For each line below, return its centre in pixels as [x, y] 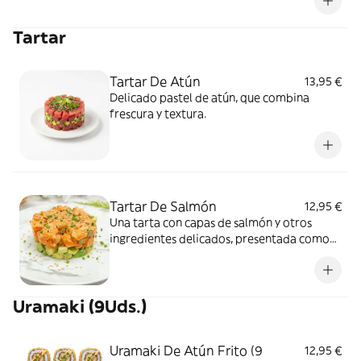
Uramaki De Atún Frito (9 [186, 351]
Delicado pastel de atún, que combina [210, 98]
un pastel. [135, 255]
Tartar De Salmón [163, 206]
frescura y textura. [158, 114]
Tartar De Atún [155, 81]
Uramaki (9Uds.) [80, 307]
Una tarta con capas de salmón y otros [211, 222]
